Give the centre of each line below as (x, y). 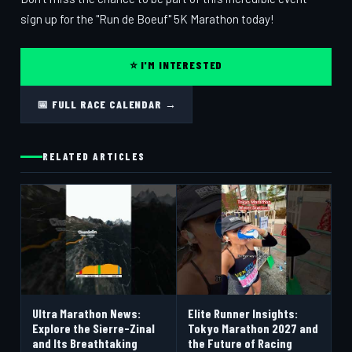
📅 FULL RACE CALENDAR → (107, 104)
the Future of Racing (240, 343)
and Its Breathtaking (85, 343)
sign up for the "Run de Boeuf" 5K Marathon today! (147, 19)
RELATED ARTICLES (94, 156)
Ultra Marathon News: (86, 313)
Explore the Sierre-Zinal (93, 328)
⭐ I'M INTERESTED (176, 65)
